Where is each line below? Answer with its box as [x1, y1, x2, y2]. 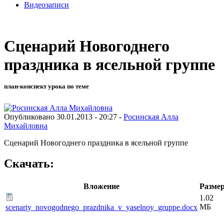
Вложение [83, 182, 119, 191]
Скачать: [4, 157, 54, 170]
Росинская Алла [123, 112, 178, 121]
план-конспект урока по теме [4, 82, 89, 90]
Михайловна [4, 121, 47, 130]
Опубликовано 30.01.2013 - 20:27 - [4, 112, 123, 121]
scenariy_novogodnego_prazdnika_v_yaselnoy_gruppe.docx [5, 203, 197, 212]
